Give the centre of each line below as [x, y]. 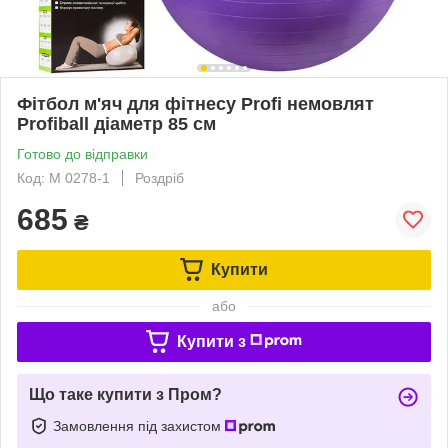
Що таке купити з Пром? [125, 394]
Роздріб [159, 177]
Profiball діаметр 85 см [116, 123]
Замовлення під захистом [139, 425]
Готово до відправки [82, 153]
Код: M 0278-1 [63, 177]
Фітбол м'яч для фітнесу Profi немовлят [195, 103]
